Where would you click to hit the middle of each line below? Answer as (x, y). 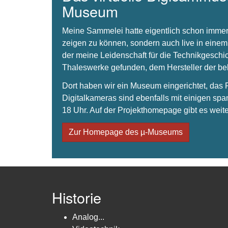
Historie (77, 197)
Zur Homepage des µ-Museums (126, 132)
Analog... (88, 217)
